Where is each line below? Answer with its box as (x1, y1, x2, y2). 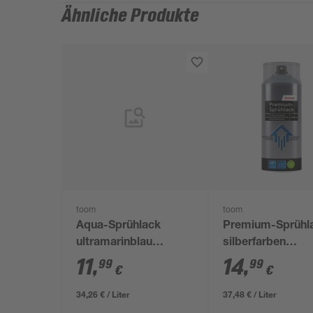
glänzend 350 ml (76, 254, 162, 265)
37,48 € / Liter (223, 289, 277, 300)
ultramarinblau (76, 238, 153, 249)
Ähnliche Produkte (61, 6, 200, 27)
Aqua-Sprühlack (76, 221, 161, 232)
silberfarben (223, 238, 286, 249)
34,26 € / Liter (76, 289, 131, 300)
